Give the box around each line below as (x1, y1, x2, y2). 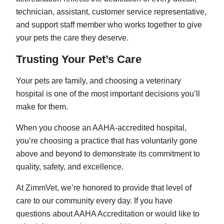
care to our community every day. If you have (16, 196, 172, 205)
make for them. (16, 102, 68, 111)
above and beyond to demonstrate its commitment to (16, 149, 200, 158)
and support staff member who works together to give (16, 20, 202, 29)
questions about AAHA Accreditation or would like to (16, 209, 199, 218)
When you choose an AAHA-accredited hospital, (16, 123, 186, 132)
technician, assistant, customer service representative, (16, 7, 206, 16)
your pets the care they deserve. (16, 33, 128, 42)
